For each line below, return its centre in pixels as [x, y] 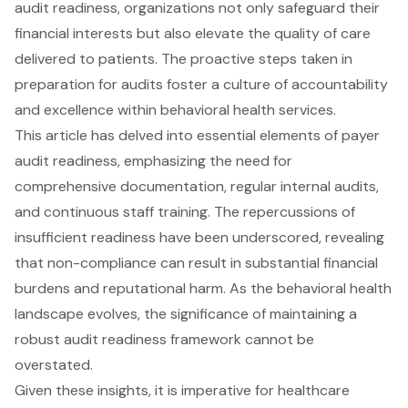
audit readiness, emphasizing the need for [153, 160]
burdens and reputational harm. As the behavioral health [203, 288]
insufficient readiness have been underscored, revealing [199, 237]
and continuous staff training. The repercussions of [185, 211]
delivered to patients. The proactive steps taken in [184, 58]
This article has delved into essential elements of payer [197, 135]
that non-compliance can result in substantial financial [196, 262]
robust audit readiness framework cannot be [164, 339]
